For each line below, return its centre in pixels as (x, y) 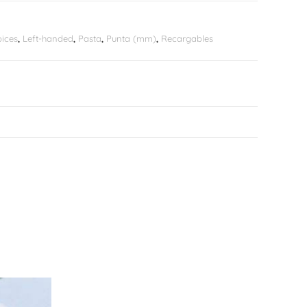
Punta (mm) (131, 38)
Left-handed (48, 38)
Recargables (187, 38)
